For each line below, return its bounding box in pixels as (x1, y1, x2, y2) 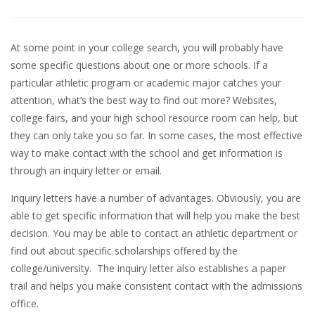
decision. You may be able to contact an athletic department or (11, 226, 297, 240)
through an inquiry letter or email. (11, 163, 162, 177)
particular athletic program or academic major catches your (11, 75, 281, 89)
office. (11, 296, 39, 310)
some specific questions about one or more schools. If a (11, 58, 268, 72)
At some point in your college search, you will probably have (11, 40, 283, 54)
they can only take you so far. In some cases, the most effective (11, 128, 302, 142)
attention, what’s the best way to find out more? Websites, (11, 93, 277, 107)
